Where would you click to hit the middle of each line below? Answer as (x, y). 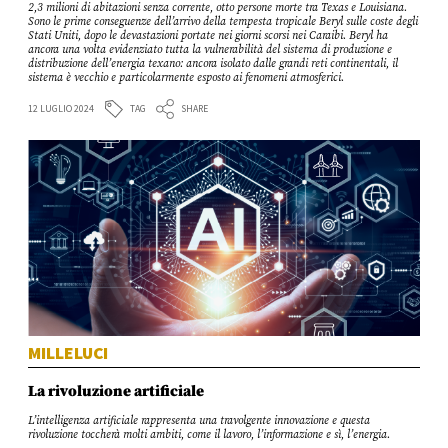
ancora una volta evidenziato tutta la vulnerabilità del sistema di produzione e (210, 49)
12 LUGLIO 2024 (61, 109)
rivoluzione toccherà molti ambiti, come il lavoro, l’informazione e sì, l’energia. (209, 435)
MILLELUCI (68, 352)
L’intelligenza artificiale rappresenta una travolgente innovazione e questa (199, 421)
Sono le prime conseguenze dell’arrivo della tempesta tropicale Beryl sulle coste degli (223, 21)
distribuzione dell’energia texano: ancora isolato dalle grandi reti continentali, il (213, 63)
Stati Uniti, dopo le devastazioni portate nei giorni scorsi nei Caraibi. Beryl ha (208, 35)
